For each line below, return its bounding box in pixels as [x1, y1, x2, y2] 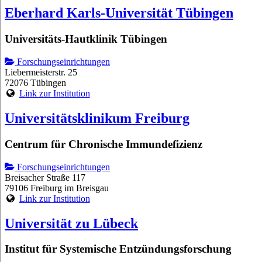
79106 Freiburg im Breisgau [5, 182, 109, 193]
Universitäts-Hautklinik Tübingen [5, 33, 167, 46]
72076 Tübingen [5, 78, 66, 88]
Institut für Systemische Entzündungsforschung [5, 243, 232, 256]
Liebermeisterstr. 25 [5, 67, 77, 78]
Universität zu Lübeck [5, 215, 138, 231]
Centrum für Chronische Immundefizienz [5, 137, 202, 150]
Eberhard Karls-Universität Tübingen [5, 5, 233, 21]
